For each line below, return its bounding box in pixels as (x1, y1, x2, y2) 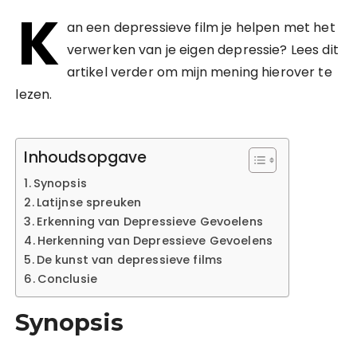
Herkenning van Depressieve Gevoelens (37, 233, 273, 249)
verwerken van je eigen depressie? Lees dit (66, 41, 339, 59)
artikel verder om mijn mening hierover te (66, 63, 332, 81)
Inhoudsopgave (24, 147, 147, 169)
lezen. (15, 85, 53, 104)
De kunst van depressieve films (36, 252, 223, 268)
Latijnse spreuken (36, 194, 142, 210)
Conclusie (37, 271, 98, 287)
